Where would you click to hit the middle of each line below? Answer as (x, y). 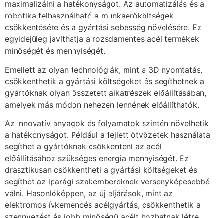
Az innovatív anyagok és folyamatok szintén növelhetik (107, 123)
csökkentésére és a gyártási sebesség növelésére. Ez (103, 27)
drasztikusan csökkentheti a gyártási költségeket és (101, 170)
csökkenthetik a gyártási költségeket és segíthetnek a (105, 81)
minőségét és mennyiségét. (55, 51)
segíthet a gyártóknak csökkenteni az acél (83, 147)
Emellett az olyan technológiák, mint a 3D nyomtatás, (104, 69)
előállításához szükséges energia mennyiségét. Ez (97, 158)
